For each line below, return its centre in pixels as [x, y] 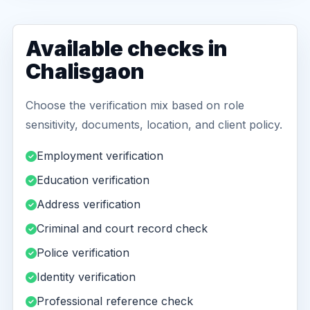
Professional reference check [115, 301]
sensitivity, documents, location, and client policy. [154, 125]
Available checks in [127, 48]
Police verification [83, 253]
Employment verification [100, 156]
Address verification [89, 204]
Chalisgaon [85, 71]
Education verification [93, 180]
